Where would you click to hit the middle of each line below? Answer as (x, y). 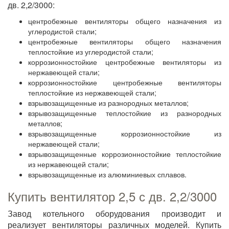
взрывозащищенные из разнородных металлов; (108, 103)
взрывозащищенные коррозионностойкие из (125, 133)
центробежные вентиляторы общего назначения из (125, 21)
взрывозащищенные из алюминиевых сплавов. (107, 174)
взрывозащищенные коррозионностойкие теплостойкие (125, 154)
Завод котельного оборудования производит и (114, 213)
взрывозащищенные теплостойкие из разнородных (125, 113)
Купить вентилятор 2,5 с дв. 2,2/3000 (112, 196)
